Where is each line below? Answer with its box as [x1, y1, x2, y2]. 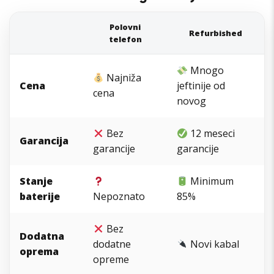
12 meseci [188, 127, 235, 141]
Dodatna [20, 229, 64, 243]
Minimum [188, 174, 234, 188]
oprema [20, 245, 59, 259]
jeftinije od [177, 79, 225, 93]
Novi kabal [188, 237, 240, 251]
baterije [20, 190, 60, 204]
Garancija [20, 134, 68, 148]
